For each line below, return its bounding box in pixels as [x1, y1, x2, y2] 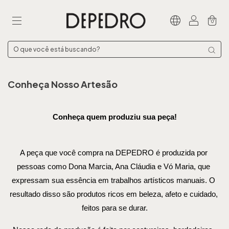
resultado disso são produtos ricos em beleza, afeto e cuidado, [9, 190, 218, 198]
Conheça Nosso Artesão [8, 78, 118, 90]
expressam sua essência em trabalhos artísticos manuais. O [12, 176, 215, 185]
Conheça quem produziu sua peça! [52, 113, 177, 121]
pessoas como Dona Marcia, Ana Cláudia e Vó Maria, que [17, 163, 210, 171]
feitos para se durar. [81, 204, 148, 212]
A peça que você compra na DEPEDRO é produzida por [19, 149, 208, 157]
